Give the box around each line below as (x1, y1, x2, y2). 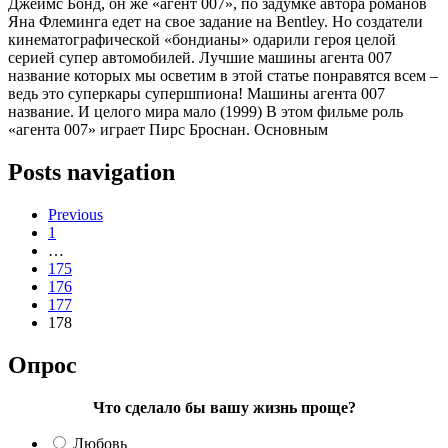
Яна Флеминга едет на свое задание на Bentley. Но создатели (8, 13, 423, 31)
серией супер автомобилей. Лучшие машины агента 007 (8, 49, 392, 67)
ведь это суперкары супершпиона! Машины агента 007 (8, 85, 385, 103)
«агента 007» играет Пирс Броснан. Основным (8, 121, 328, 139)
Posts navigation (8, 159, 175, 186)
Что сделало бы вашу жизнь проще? (92, 399, 356, 417)
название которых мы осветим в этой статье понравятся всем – (8, 67, 438, 85)
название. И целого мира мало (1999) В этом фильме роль (8, 103, 403, 121)
